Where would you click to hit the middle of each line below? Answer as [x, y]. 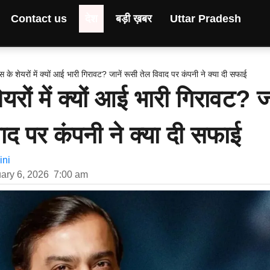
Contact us [39, 19]
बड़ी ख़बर [133, 19]
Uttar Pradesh [205, 19]
